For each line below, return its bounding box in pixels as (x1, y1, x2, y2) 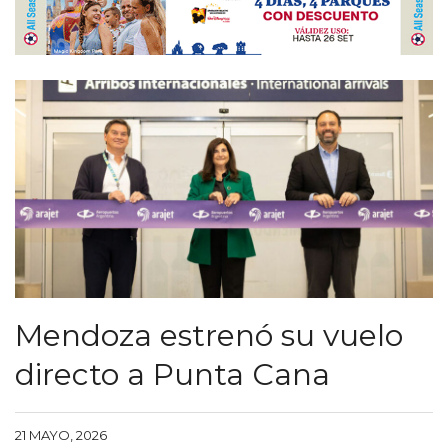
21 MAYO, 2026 (15, 427, 107, 444)
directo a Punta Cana (15, 356, 330, 394)
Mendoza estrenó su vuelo (15, 317, 403, 355)
